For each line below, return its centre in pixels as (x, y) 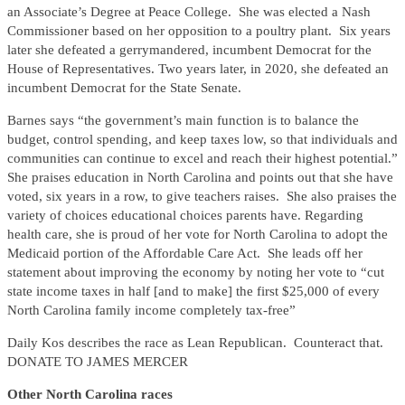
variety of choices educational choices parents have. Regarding (185, 216)
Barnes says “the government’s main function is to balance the (183, 121)
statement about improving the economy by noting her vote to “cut (196, 273)
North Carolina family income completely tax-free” (151, 311)
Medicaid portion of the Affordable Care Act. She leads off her (185, 254)
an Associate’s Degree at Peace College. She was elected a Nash (189, 12)
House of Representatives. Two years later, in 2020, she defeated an (198, 69)
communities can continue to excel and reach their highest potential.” (202, 159)
